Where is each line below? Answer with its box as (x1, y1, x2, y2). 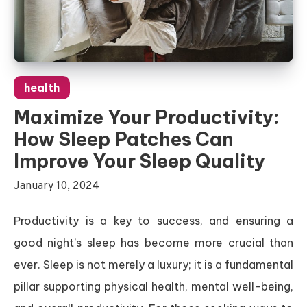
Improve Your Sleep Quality (14, 149, 265, 173)
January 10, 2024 (14, 179, 99, 193)
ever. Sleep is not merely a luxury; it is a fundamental (14, 257, 293, 271)
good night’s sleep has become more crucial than (14, 235, 293, 249)
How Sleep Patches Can (14, 127, 234, 151)
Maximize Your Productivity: (14, 105, 279, 129)
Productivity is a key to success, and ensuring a (14, 213, 293, 228)
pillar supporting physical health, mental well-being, (14, 279, 293, 293)
